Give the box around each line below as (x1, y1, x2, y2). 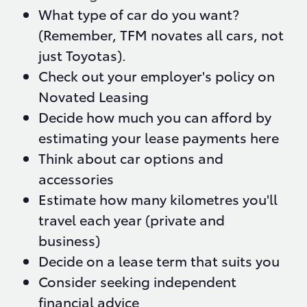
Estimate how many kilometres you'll (38, 189, 278, 209)
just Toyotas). (38, 45, 126, 65)
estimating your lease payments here (38, 127, 279, 147)
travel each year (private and (38, 210, 225, 230)
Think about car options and (38, 148, 223, 168)
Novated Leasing (38, 86, 149, 106)
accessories (38, 169, 114, 188)
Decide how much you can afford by (38, 107, 271, 127)
